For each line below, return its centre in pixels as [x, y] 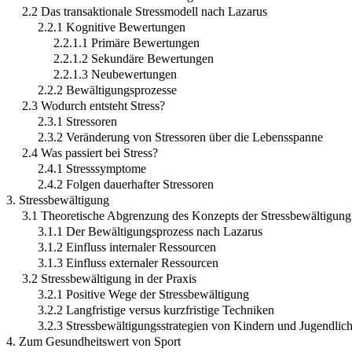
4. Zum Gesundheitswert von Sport [93, 342]
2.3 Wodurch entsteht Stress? [93, 106]
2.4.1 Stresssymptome [92, 169]
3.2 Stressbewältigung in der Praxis [109, 279]
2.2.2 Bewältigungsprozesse [107, 90]
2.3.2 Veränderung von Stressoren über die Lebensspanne [180, 137]
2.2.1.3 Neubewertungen [115, 75]
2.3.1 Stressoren [77, 122]
